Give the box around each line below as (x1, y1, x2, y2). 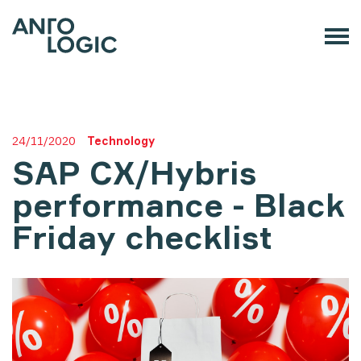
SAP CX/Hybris (12, 153, 257, 193)
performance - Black (12, 185, 345, 225)
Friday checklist (12, 218, 272, 257)
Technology (87, 134, 155, 147)
